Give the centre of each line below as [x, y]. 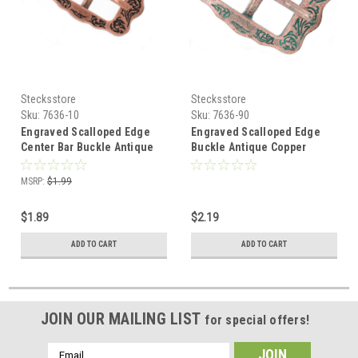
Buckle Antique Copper [249, 147]
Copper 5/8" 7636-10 [71, 163]
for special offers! [257, 320]
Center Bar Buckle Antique [88, 147]
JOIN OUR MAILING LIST [123, 319]
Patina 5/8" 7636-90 [239, 163]
